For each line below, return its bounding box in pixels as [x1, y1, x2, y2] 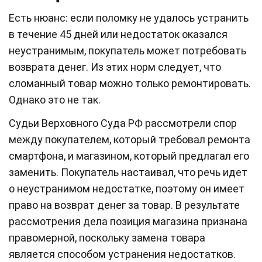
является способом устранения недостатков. [9, 247, 236, 260]
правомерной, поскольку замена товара [9, 231, 205, 244]
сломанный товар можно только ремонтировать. [9, 77, 251, 89]
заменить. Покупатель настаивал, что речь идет [9, 166, 247, 178]
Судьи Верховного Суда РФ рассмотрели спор [9, 116, 237, 129]
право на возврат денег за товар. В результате [9, 198, 240, 211]
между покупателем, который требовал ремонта [9, 133, 250, 146]
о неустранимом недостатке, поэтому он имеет [9, 182, 244, 195]
